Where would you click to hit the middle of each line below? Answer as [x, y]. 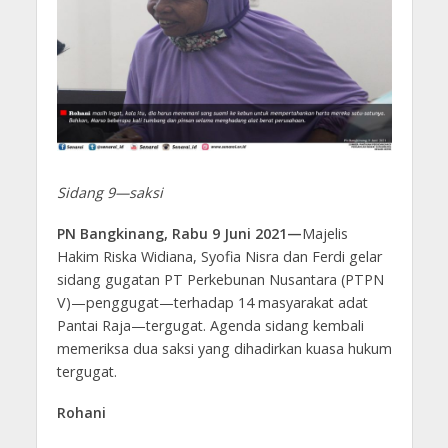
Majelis [324, 234]
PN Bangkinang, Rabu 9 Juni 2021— [179, 234]
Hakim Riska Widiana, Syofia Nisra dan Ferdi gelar [219, 257]
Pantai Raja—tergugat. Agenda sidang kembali [210, 326]
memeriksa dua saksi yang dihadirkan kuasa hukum [224, 349]
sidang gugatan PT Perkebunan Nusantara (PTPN [220, 280]
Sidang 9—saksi [109, 193]
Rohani [81, 413]
